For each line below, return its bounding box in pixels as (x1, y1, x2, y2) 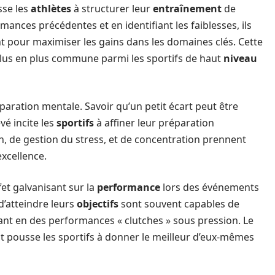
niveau (223, 51, 257, 65)
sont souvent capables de (118, 196, 239, 211)
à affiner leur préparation (94, 115, 214, 130)
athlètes (31, 1, 71, 15)
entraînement (153, 1, 222, 15)
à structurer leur (71, 1, 153, 15)
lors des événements (160, 180, 259, 194)
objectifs (77, 196, 118, 211)
